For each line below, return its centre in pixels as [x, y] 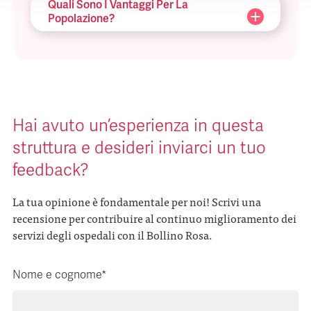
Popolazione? [81, 19]
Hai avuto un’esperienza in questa [138, 126]
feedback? [51, 171]
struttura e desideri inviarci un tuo [139, 149]
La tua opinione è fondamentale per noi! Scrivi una [137, 202]
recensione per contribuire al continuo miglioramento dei [154, 218]
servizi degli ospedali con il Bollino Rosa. [112, 235]
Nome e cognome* [60, 275]
